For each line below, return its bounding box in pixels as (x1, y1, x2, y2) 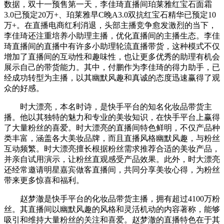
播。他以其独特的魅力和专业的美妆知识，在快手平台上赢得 (4, 112, 220, 121)
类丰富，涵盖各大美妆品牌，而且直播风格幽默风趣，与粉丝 (4, 133, 220, 142)
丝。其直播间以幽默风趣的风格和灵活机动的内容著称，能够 (4, 204, 220, 213)
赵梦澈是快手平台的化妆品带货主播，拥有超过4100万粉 (4, 194, 220, 203)
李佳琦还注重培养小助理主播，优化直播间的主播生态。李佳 (4, 31, 220, 40)
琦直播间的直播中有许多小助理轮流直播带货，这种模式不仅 (4, 41, 220, 50)
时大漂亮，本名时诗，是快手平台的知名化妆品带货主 (4, 102, 212, 111)
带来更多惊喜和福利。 (4, 175, 84, 184)
